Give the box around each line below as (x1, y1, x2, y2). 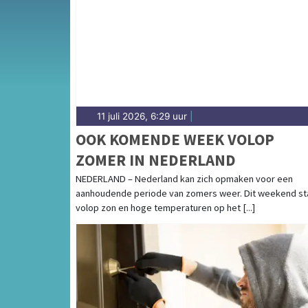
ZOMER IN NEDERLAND (76, 149, 236, 170)
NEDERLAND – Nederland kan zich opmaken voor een (76, 172, 293, 185)
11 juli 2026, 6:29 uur (97, 110, 187, 122)
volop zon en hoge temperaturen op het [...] (76, 201, 255, 214)
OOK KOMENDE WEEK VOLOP (76, 129, 274, 149)
